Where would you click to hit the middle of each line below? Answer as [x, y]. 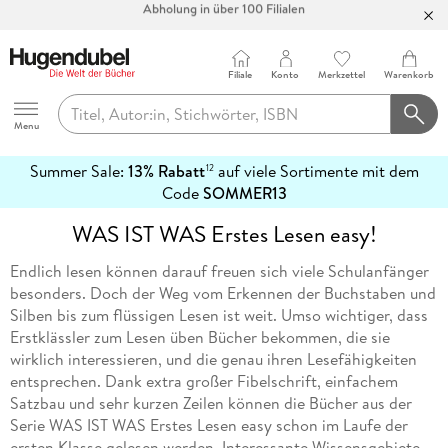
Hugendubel [50, 92]
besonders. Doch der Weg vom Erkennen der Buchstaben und [222, 293]
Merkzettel [342, 74]
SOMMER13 [244, 193]
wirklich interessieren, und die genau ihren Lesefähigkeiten [213, 359]
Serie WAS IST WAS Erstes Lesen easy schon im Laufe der [208, 425]
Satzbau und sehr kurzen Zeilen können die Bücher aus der [210, 403]
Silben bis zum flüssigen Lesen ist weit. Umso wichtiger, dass [218, 315]
